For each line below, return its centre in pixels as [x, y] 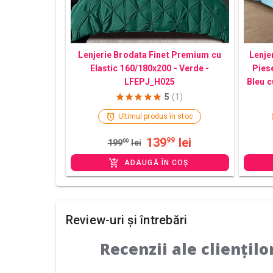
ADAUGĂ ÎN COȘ [157, 163]
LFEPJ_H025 [150, 82]
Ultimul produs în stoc [155, 117]
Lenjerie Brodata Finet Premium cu [150, 55]
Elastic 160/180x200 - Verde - [150, 69]
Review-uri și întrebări [126, 220]
